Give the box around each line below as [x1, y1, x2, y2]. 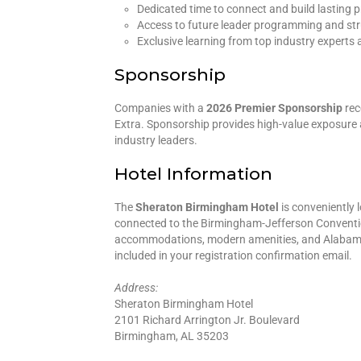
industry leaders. [114, 133, 197, 147]
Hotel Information [114, 163, 272, 184]
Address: [114, 280, 158, 294]
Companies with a [114, 101, 206, 114]
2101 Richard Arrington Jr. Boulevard [114, 313, 300, 326]
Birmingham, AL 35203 [114, 329, 229, 342]
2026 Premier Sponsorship [206, 101, 342, 114]
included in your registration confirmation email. [114, 248, 352, 262]
